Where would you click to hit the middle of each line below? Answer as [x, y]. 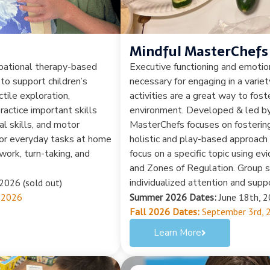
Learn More [177, 232]
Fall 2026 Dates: [165, 211]
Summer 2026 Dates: [173, 197]
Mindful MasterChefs [199, 51]
